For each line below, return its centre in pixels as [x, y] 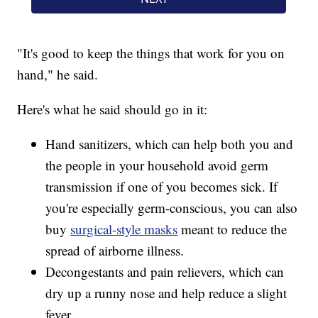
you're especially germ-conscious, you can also [172, 208]
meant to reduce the [232, 229]
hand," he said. [58, 75]
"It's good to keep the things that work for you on [151, 53]
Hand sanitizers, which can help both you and [170, 144]
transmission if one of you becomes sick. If [162, 187]
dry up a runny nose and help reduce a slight [166, 293]
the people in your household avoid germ [157, 165]
